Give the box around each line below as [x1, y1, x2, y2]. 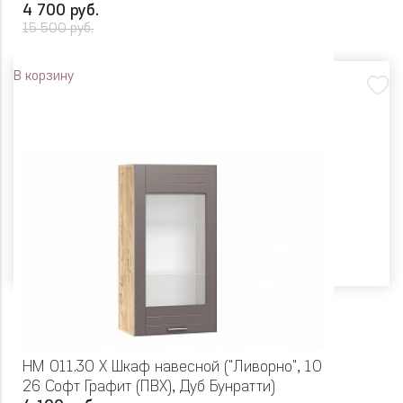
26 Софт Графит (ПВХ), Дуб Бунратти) [22, 380, 275, 396]
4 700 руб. [22, 4, 99, 20]
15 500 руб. [22, 22, 94, 37]
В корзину [13, 70, 74, 85]
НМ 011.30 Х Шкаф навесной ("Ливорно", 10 [22, 360, 322, 376]
